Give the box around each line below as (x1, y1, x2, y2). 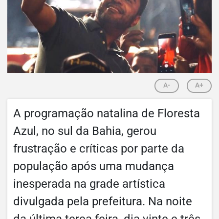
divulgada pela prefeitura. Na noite (13, 194, 192, 208)
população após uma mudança (13, 159, 174, 173)
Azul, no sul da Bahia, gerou (13, 124, 156, 138)
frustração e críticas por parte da (13, 141, 184, 155)
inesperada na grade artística (13, 176, 165, 191)
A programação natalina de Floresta (13, 106, 200, 120)
